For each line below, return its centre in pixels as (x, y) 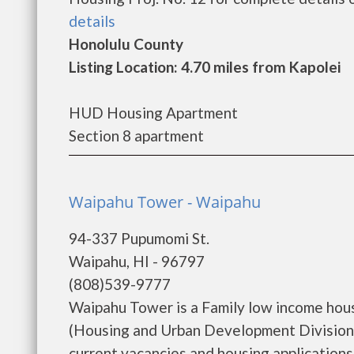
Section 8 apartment (136, 136)
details (92, 21)
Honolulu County (126, 44)
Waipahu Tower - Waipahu (165, 202)
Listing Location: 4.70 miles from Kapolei (205, 67)
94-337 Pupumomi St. (139, 238)
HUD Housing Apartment (153, 113)
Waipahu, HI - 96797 (137, 261)
